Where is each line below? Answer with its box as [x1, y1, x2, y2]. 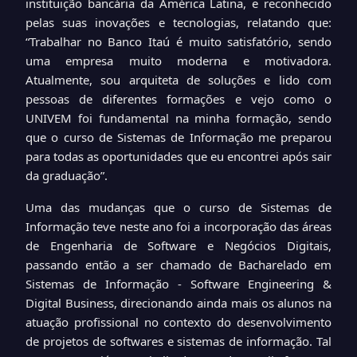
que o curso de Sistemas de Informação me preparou [25, 128, 331, 145]
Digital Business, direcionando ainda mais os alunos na [25, 294, 331, 311]
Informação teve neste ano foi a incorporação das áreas [25, 218, 331, 234]
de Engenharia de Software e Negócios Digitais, [25, 237, 331, 253]
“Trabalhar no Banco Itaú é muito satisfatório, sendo [25, 33, 331, 49]
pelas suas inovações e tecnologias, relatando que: [25, 14, 331, 30]
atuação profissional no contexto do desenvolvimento [25, 313, 331, 330]
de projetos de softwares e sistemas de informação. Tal [25, 332, 331, 349]
